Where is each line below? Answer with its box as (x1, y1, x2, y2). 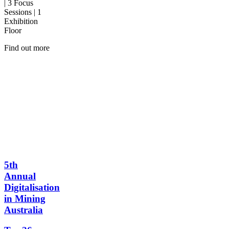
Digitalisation (4, 181, 60, 193)
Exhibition (4, 17, 38, 26)
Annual (4, 170, 36, 181)
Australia (4, 204, 43, 215)
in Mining (4, 193, 45, 204)
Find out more (4, 43, 50, 53)
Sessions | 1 (4, 8, 41, 17)
